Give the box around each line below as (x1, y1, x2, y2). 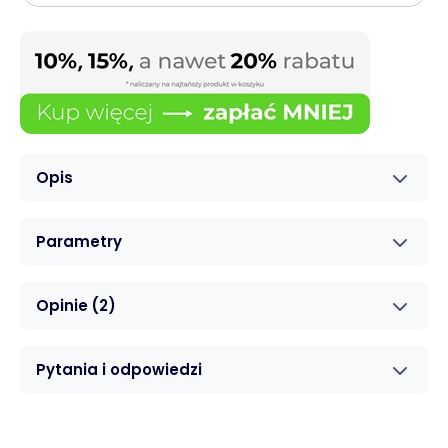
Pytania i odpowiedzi (36, 359, 202, 381)
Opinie (36, 295, 88, 317)
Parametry (36, 231, 122, 253)
